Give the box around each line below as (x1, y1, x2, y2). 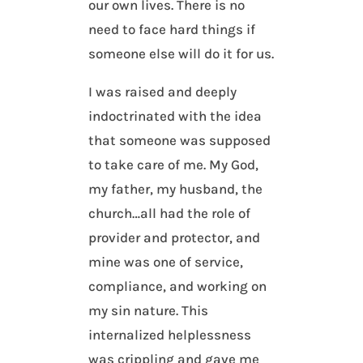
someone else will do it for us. (88, 45, 275, 62)
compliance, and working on (88, 278, 267, 295)
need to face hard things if (88, 21, 256, 38)
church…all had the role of (88, 205, 251, 222)
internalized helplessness (88, 327, 252, 344)
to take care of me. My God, (88, 156, 259, 173)
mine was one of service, (88, 254, 244, 271)
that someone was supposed (88, 132, 271, 149)
